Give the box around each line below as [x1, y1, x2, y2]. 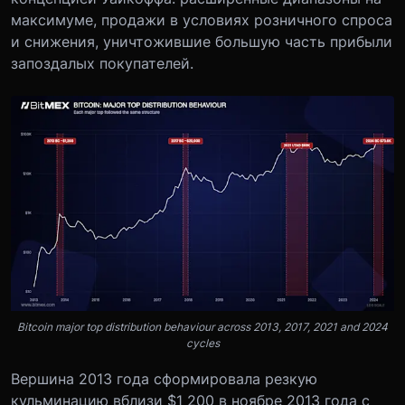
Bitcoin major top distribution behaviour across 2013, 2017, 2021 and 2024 [17, 320, 388, 334]
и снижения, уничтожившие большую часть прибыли [11, 32, 392, 51]
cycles [185, 336, 220, 350]
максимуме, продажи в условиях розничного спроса [11, 10, 392, 29]
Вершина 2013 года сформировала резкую [11, 370, 317, 388]
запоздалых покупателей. [11, 53, 193, 72]
